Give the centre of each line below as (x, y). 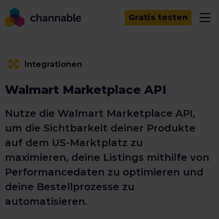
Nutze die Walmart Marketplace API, (100, 113)
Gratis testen (158, 17)
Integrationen (53, 64)
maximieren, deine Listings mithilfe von (107, 157)
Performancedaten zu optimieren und (104, 172)
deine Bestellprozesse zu (70, 187)
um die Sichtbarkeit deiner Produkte (100, 128)
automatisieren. (46, 201)
